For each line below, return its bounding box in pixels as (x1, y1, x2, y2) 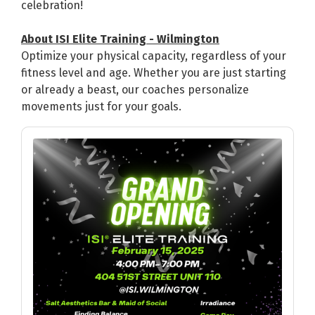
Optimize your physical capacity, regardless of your (21, 49, 286, 63)
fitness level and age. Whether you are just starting (21, 66, 286, 80)
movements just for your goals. (21, 100, 187, 114)
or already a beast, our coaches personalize (21, 83, 249, 97)
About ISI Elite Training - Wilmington (21, 32, 219, 46)
